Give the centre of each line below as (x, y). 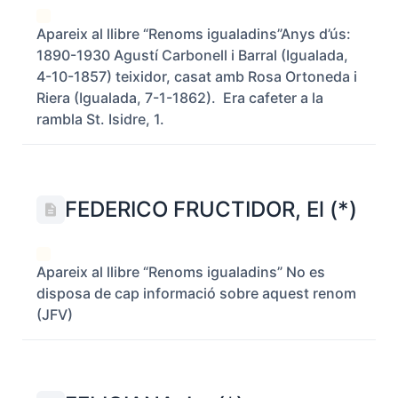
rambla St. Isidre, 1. (100, 119)
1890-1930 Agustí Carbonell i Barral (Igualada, (192, 55)
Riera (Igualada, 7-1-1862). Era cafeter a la (180, 98)
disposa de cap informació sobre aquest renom (196, 293)
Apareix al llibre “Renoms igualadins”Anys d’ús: (194, 34)
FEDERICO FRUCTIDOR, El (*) (211, 209)
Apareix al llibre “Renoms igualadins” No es (181, 272)
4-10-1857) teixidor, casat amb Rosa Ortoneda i (197, 76)
